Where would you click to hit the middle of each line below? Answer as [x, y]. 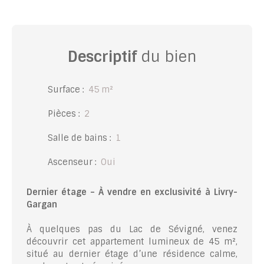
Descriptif [102, 57]
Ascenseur [70, 162]
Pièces [62, 114]
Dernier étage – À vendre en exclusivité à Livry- [132, 192]
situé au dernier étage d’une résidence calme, [132, 254]
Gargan [42, 205]
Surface [64, 90]
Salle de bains [77, 138]
